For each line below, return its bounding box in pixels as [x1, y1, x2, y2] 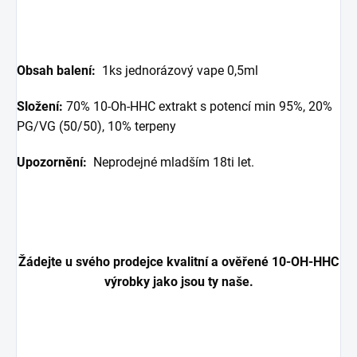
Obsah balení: [17, 62, 96, 78]
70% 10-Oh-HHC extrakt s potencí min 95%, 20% [63, 98, 332, 114]
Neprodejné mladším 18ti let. [93, 154, 257, 170]
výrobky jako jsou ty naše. [104, 273, 253, 289]
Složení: [17, 98, 63, 114]
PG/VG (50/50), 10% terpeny [17, 118, 179, 134]
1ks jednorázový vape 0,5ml [96, 62, 261, 78]
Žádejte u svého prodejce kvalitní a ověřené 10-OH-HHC [18, 253, 339, 269]
